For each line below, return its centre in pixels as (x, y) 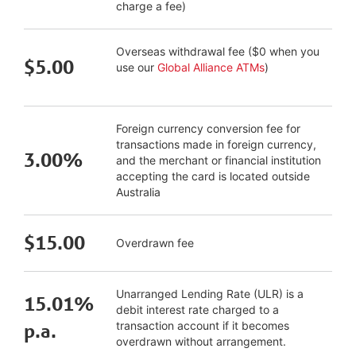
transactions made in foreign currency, (216, 144)
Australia (138, 192)
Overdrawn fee (155, 243)
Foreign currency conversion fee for (208, 128)
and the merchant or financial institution (219, 160)
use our (137, 67)
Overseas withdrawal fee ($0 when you (218, 51)
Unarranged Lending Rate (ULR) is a (210, 294)
